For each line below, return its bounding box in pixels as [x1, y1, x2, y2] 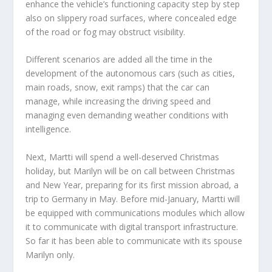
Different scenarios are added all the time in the [25, 53, 213, 66]
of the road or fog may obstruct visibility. [25, 25, 186, 38]
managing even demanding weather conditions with [25, 109, 229, 121]
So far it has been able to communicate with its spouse [25, 234, 243, 246]
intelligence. [25, 123, 72, 135]
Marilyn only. [25, 248, 75, 260]
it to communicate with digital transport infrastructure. [25, 220, 239, 233]
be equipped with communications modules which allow [25, 206, 245, 219]
